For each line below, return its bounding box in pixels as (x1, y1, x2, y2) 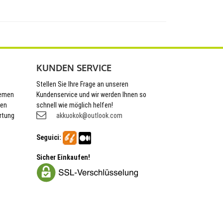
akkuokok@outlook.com (56, 111, 122, 119)
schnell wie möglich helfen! (36, 101, 113, 109)
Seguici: (36, 133, 61, 141)
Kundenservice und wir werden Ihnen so (36, 90, 146, 99)
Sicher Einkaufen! (36, 153, 90, 161)
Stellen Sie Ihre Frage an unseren (36, 80, 128, 88)
